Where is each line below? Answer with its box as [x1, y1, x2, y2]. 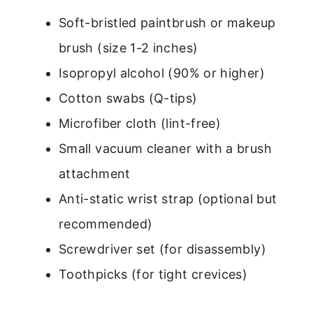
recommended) [59, 216, 153, 231]
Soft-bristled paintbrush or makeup [59, 15, 276, 30]
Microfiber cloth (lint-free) [59, 115, 221, 131]
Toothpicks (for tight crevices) [59, 266, 248, 282]
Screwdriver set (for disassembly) [59, 241, 266, 256]
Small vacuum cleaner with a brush [59, 140, 272, 156]
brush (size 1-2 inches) [59, 40, 198, 55]
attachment [59, 166, 131, 181]
